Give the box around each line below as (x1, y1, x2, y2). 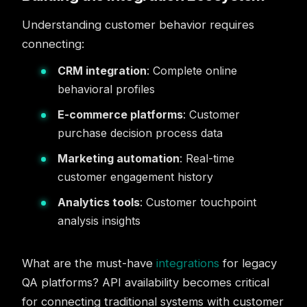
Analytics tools (58, 195, 140, 209)
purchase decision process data (58, 126, 223, 140)
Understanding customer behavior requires (22, 18, 254, 32)
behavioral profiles (58, 82, 155, 96)
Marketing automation (58, 151, 180, 165)
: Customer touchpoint (140, 195, 256, 209)
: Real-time (180, 151, 234, 165)
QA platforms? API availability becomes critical (22, 275, 269, 289)
